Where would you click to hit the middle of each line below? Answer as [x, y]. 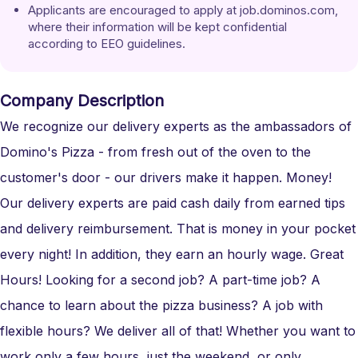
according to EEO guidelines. [107, 44]
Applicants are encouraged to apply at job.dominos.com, [185, 10]
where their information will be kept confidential [159, 27]
